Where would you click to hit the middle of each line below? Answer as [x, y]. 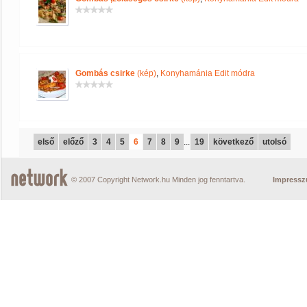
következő [233, 142]
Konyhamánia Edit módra [208, 73]
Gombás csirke [105, 73]
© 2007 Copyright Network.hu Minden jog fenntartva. [158, 180]
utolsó [274, 142]
